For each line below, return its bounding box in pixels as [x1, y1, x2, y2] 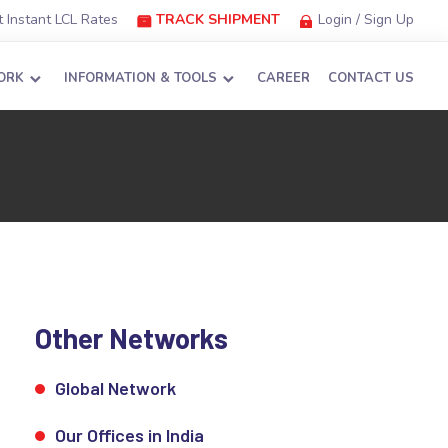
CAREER [257, 69, 310, 87]
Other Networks [34, 321, 228, 355]
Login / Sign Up [314, 10, 414, 29]
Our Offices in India [54, 424, 204, 446]
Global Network [54, 377, 176, 399]
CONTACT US [328, 69, 414, 87]
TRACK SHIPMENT [152, 10, 280, 29]
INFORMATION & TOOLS [64, 69, 221, 87]
